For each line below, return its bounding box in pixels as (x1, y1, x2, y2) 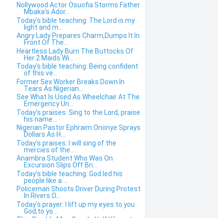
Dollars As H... (23, 130, 65, 139)
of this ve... (23, 69, 57, 77)
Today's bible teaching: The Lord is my (16, 16, 135, 24)
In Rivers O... (23, 192, 60, 200)
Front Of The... (23, 38, 68, 47)
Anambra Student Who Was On (16, 154, 113, 163)
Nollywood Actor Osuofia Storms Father (16, 1, 140, 9)
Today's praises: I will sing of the (16, 139, 116, 147)
